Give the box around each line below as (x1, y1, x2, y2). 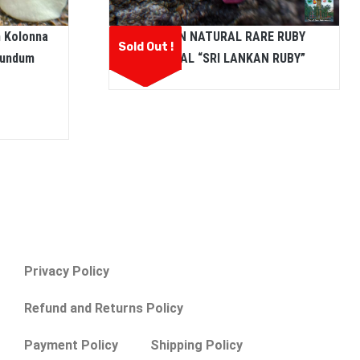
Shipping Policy (150, 337, 243, 353)
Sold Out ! (117, 39, 174, 54)
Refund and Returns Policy (24, 300, 184, 316)
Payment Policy (24, 337, 119, 353)
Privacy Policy (24, 263, 110, 279)
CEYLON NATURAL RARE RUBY (143, 28, 305, 44)
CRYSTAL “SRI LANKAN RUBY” (143, 50, 305, 66)
